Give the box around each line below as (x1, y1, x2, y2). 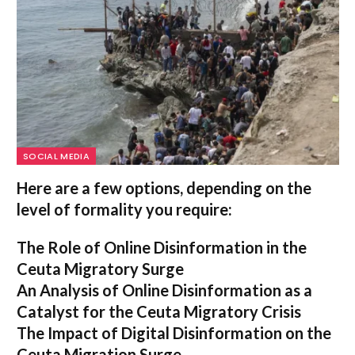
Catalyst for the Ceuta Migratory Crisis (17, 301, 301, 321)
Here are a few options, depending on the (17, 177, 311, 197)
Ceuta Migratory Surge (17, 258, 184, 278)
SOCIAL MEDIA (23, 149, 90, 162)
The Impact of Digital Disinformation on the (17, 323, 331, 342)
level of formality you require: (17, 199, 232, 219)
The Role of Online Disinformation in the (17, 237, 307, 257)
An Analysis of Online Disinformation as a (17, 280, 312, 300)
